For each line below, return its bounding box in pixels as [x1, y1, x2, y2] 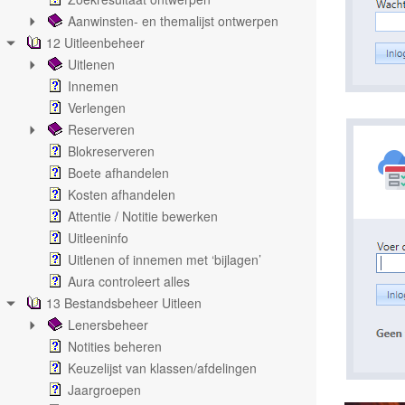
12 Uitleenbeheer [46, 33, 145, 52]
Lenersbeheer [68, 316, 148, 334]
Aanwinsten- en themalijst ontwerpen [68, 12, 278, 30]
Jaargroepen [68, 381, 141, 399]
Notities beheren [68, 337, 162, 355]
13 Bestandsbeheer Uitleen [46, 294, 202, 312]
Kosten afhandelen [68, 185, 175, 203]
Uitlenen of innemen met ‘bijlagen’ [68, 250, 261, 268]
